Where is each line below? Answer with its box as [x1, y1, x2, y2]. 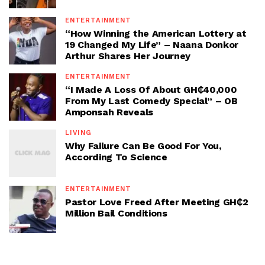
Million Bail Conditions [65, 207, 167, 219]
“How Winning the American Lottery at [65, 27, 247, 39]
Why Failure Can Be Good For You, [65, 140, 221, 151]
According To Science [65, 151, 167, 163]
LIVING [65, 128, 92, 137]
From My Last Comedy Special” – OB [65, 95, 238, 106]
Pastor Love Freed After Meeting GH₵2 [65, 196, 248, 208]
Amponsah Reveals [65, 106, 153, 118]
